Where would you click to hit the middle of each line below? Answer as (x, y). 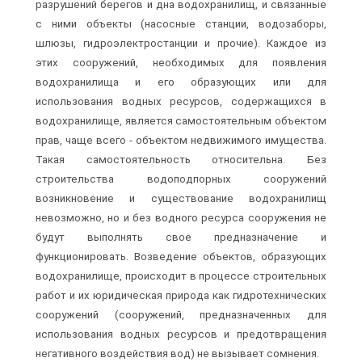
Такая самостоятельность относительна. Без (181, 160)
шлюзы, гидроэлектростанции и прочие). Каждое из (181, 44)
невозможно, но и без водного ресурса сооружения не (181, 218)
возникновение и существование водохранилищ (181, 199)
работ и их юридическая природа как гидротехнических (181, 296)
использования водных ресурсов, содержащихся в (181, 102)
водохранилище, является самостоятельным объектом (181, 121)
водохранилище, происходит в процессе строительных (181, 276)
